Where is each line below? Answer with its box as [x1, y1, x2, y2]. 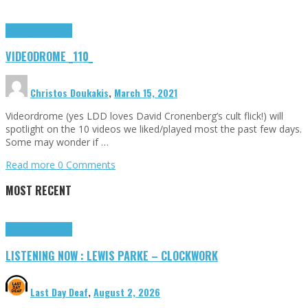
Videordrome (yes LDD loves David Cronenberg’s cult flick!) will [5, 109, 283, 123]
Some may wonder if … [5, 135, 109, 149]
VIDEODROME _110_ [5, 47, 93, 65]
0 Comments [58, 158, 115, 172]
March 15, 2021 [114, 85, 177, 100]
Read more [5, 158, 58, 172]
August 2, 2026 [93, 284, 160, 299]
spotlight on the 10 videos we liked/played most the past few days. [5, 122, 302, 136]
